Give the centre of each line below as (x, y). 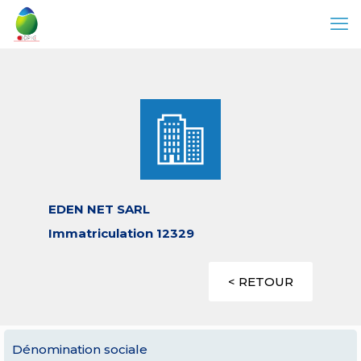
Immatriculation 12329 (121, 233)
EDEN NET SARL (99, 209)
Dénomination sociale (80, 349)
